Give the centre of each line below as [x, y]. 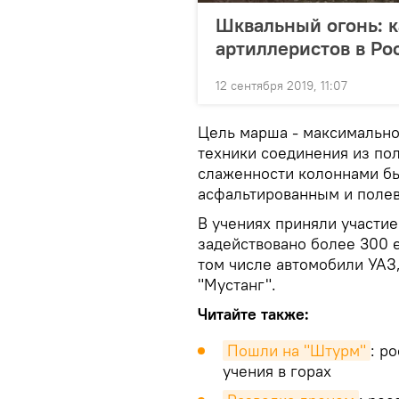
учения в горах [277, 371]
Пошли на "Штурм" [297, 350]
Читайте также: [256, 314]
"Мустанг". [237, 285]
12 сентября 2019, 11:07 [281, 85]
